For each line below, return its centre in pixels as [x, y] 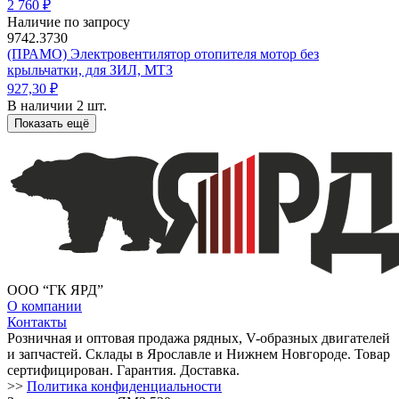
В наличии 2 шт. [57, 105]
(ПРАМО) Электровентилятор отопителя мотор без [163, 53]
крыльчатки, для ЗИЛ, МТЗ [90, 69]
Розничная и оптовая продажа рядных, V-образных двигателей [199, 338]
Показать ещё [52, 123]
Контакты [37, 322]
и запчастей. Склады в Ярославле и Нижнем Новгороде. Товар [199, 354]
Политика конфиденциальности [124, 386]
